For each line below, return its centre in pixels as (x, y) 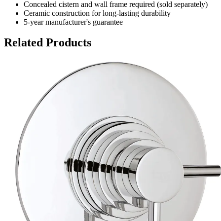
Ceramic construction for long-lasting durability (97, 13)
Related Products (48, 43)
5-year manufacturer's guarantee (73, 22)
